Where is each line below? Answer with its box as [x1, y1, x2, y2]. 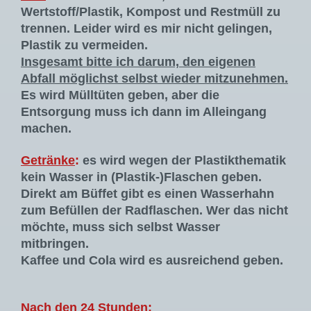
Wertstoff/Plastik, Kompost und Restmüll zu [21, 5, 280, 19]
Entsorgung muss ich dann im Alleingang [21, 105, 267, 119]
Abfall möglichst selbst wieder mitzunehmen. [21, 72, 288, 86]
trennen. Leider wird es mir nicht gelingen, [21, 22, 272, 36]
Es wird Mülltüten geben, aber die [21, 88, 219, 103]
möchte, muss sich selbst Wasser [21, 220, 220, 235]
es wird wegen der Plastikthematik [79, 153, 286, 168]
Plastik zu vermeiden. [21, 38, 148, 53]
